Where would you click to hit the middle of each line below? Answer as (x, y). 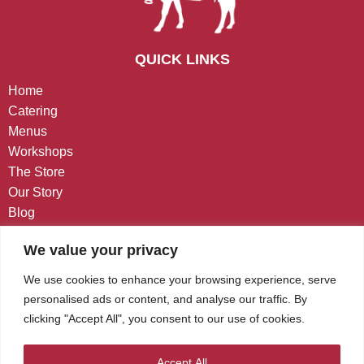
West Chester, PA (195, 299)
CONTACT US (182, 265)
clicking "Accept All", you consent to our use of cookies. (164, 318)
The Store (37, 171)
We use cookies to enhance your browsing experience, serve (180, 279)
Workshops (41, 151)
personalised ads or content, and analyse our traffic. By (165, 299)
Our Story (35, 192)
